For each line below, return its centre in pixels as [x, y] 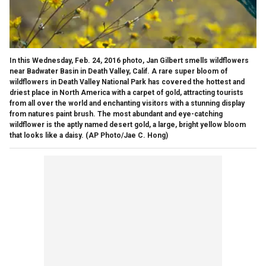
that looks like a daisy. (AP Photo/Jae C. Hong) [89, 135]
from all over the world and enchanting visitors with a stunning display [127, 103]
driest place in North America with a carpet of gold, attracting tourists [126, 92]
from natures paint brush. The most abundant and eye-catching [116, 114]
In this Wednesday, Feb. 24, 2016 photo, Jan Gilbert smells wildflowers [129, 60]
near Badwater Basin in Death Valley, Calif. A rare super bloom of [118, 71]
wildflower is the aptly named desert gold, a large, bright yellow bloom [128, 124]
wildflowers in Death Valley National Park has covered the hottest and [127, 82]
